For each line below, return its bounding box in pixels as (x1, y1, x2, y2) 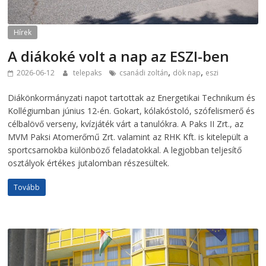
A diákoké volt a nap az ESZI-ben (8, 46, 230, 66)
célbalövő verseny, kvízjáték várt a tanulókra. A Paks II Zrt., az (8, 118, 244, 130)
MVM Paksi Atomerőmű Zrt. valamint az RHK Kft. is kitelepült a (8, 131, 249, 143)
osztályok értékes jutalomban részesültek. (8, 157, 170, 169)
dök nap (173, 68, 201, 78)
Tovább (14, 182, 40, 193)
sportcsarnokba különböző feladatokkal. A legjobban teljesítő (8, 144, 242, 156)
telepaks (73, 68, 104, 78)
